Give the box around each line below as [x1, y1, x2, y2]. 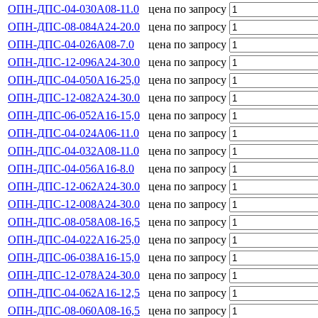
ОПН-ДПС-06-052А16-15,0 [8, 109, 140, 121]
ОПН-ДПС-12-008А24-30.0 [8, 197, 140, 210]
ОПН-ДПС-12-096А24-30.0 [8, 55, 140, 68]
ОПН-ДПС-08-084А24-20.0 [8, 20, 140, 33]
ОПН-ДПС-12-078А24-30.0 [8, 268, 140, 281]
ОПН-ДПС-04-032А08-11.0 [8, 144, 139, 157]
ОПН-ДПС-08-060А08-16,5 [8, 304, 140, 317]
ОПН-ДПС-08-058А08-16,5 [8, 215, 140, 228]
